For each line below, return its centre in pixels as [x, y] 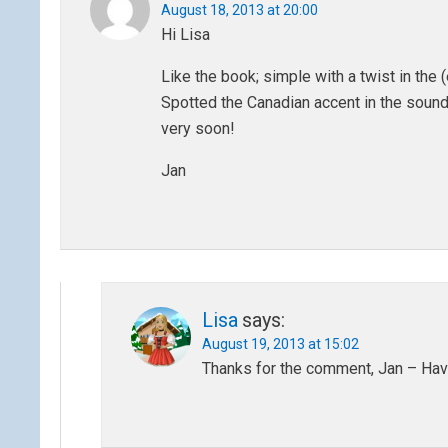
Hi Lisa [185, 34]
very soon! [198, 128]
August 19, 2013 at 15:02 [280, 344]
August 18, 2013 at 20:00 [239, 10]
